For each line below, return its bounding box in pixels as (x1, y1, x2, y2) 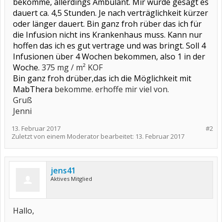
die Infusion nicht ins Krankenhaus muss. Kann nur (13, 29, 202, 40)
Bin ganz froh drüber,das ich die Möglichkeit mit (13, 73, 191, 84)
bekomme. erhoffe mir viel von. (55, 84, 169, 95)
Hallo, (13, 205, 34, 216)
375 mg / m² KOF (42, 62, 103, 73)
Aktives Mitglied (51, 175, 92, 182)
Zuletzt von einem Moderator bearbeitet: (11, 132, 135, 141)
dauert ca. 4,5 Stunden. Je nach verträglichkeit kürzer (13, 7, 208, 18)
